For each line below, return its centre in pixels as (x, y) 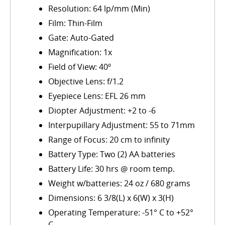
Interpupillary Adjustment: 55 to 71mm (122, 125)
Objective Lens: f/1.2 (86, 82)
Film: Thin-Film (75, 23)
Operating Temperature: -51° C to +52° (121, 213)
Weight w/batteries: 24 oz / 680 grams (119, 184)
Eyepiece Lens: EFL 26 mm (97, 96)
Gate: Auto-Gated (81, 38)
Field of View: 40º (80, 67)
